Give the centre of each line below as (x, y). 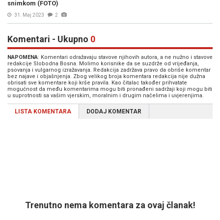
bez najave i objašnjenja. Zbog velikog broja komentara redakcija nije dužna (106, 76)
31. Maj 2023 (29, 15)
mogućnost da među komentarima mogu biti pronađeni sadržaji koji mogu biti (110, 89)
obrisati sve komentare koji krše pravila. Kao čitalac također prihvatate (97, 83)
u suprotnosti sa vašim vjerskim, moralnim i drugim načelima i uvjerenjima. (106, 96)
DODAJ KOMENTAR (114, 111)
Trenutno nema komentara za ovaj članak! (110, 205)
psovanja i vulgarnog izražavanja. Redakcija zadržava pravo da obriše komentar (109, 70)
